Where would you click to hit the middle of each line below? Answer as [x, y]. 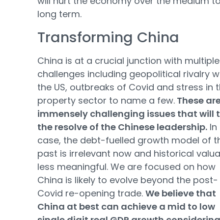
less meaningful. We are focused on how [126, 166]
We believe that [181, 193]
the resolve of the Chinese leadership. [122, 127]
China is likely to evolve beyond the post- [128, 180]
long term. [59, 14]
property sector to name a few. [106, 100]
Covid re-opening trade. [91, 193]
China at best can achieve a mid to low [126, 206]
